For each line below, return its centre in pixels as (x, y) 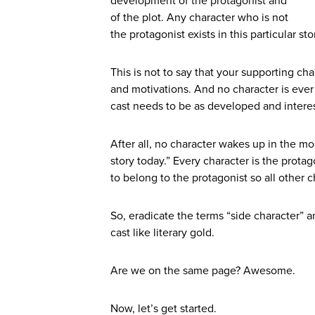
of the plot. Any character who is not (199, 18)
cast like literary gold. (162, 233)
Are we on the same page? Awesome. (203, 271)
